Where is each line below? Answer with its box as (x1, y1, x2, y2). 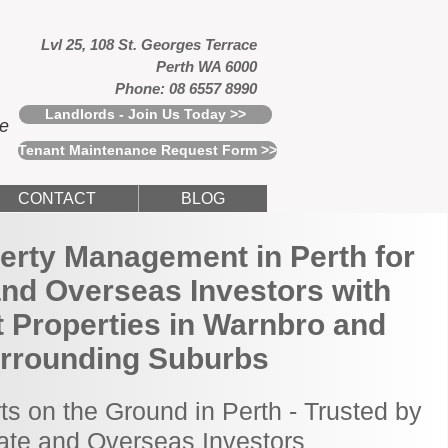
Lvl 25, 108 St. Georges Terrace (41, 36, 257, 53)
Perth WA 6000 (156, 58, 257, 75)
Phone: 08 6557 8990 (115, 80, 257, 97)
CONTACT (18, 190, 96, 207)
